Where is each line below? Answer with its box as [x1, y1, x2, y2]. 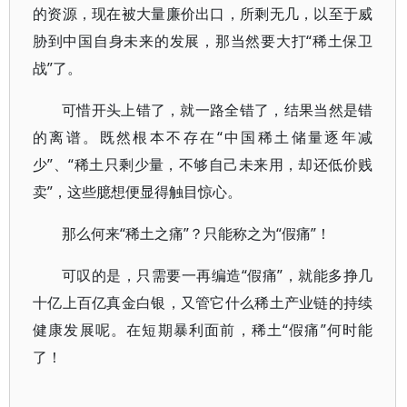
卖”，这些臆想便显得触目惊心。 [33, 182, 242, 202]
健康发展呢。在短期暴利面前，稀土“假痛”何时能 [33, 320, 373, 340]
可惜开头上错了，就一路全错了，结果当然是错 [62, 100, 373, 120]
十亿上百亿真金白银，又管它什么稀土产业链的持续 [33, 293, 373, 313]
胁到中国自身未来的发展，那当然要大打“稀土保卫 [33, 31, 373, 51]
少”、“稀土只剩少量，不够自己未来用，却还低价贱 [33, 154, 373, 174]
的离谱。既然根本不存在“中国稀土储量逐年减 [33, 127, 373, 147]
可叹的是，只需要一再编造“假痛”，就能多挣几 [62, 265, 373, 285]
